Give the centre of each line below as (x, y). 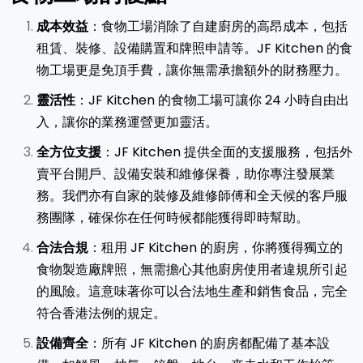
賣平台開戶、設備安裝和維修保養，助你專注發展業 (186, 174)
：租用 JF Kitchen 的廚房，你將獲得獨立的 (216, 248)
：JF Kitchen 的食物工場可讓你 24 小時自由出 (212, 100)
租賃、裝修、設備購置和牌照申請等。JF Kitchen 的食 (194, 49)
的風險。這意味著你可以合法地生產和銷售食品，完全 (192, 292)
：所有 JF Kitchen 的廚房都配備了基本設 (209, 344)
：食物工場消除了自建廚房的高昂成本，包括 (218, 27)
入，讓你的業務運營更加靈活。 (127, 122)
